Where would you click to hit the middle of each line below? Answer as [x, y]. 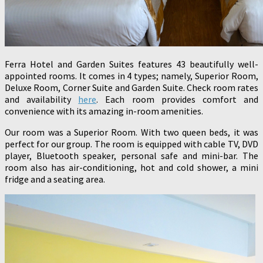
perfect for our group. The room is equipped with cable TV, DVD [131, 144]
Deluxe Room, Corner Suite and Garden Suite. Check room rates [131, 87]
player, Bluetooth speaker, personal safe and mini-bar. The [131, 155]
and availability [42, 99]
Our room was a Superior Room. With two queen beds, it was [131, 132]
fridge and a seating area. [55, 179]
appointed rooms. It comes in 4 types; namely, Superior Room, [131, 75]
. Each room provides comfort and [178, 99]
